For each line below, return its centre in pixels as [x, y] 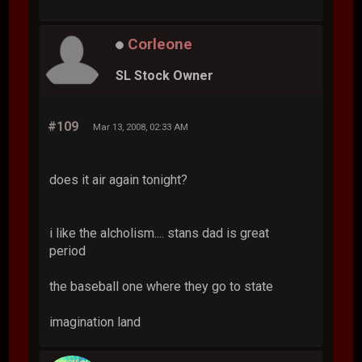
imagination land [95, 322]
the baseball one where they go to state [162, 286]
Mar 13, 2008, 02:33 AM [141, 126]
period [68, 250]
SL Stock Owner [165, 76]
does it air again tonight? [119, 179]
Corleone [160, 44]
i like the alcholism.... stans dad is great [160, 233]
